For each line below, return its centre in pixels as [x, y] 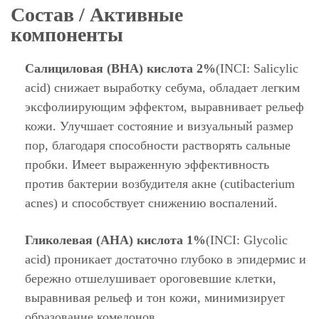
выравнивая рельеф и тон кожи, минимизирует [155, 298]
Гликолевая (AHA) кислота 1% [115, 240]
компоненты [67, 35]
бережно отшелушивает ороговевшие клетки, [151, 278]
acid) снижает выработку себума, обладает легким [162, 88]
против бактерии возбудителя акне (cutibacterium [160, 184]
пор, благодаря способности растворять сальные [158, 145]
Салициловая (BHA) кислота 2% [120, 68]
